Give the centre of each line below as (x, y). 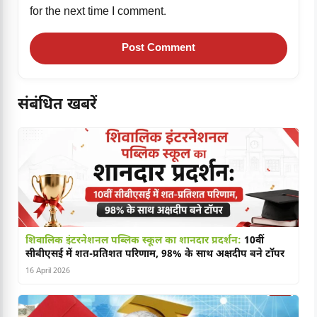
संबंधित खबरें (57, 106)
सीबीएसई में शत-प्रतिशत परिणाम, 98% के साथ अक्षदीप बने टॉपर (155, 255)
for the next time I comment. (98, 13)
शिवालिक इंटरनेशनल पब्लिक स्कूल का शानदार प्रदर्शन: (133, 241)
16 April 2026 (48, 271)
